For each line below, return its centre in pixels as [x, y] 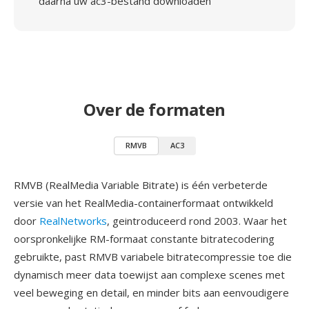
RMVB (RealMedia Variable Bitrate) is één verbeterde [141, 185]
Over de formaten [154, 109]
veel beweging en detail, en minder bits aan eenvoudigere [151, 292]
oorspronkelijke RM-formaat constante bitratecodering [144, 239]
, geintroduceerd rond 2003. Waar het [197, 221]
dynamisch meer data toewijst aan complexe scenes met [149, 275]
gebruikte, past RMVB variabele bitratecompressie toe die [153, 257]
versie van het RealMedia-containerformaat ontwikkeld [143, 203]
